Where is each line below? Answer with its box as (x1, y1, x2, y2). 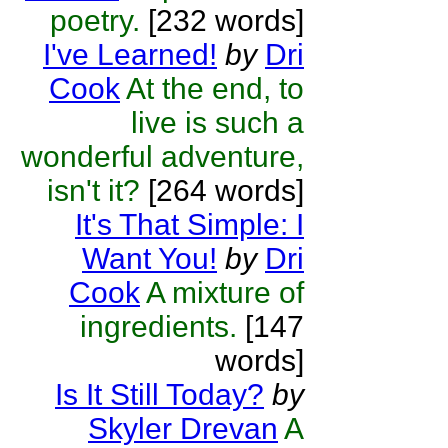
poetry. (50, 4, 140, 37)
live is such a (131, 106, 304, 139)
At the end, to (126, 72, 304, 105)
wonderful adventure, (21, 140, 304, 173)
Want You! (82, 242, 217, 275)
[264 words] (140, 174, 304, 207)
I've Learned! (43, 38, 217, 71)
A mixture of (146, 276, 304, 309)
